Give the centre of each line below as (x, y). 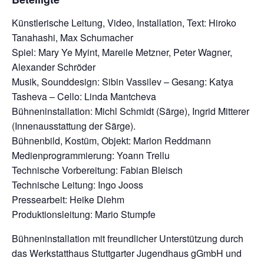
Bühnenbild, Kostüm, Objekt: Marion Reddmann (111, 140)
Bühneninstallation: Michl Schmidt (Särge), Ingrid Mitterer (131, 111)
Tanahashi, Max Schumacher (72, 37)
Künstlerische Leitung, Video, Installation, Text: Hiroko (124, 22)
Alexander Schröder (54, 67)
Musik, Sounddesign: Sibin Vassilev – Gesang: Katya (123, 81)
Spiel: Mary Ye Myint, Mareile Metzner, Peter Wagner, (122, 52)
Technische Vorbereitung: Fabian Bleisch (97, 170)
